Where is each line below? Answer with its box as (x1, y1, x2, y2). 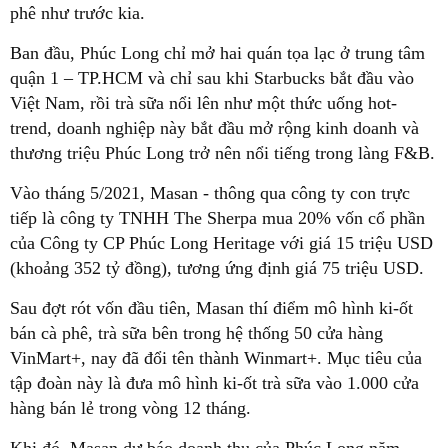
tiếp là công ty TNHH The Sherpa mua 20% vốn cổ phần (10, 207, 425, 228)
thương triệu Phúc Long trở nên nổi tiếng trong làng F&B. (10, 142, 435, 163)
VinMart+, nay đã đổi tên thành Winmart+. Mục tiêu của (10, 347, 422, 368)
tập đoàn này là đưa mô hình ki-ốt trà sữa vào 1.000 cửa (10, 372, 419, 393)
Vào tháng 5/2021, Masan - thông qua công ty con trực (10, 182, 410, 203)
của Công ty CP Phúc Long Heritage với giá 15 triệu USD (10, 232, 433, 253)
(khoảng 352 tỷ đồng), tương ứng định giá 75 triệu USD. (10, 257, 424, 278)
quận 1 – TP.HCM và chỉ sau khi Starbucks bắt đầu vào (10, 67, 414, 88)
